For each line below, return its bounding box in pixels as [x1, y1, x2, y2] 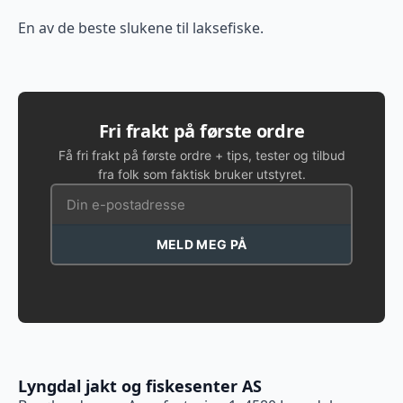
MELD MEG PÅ [156, 237, 247, 252]
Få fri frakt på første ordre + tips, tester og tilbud [58, 148, 345, 163]
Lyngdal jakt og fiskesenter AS [18, 375, 262, 397]
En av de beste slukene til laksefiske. [18, 18, 264, 38]
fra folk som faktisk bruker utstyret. [97, 166, 306, 182]
